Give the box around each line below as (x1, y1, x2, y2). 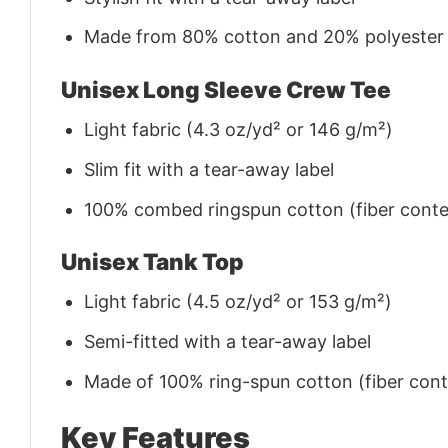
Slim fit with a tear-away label (84, 158, 335, 180)
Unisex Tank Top (61, 247, 244, 275)
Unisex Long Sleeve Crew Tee (61, 75, 391, 103)
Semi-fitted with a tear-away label (84, 330, 372, 352)
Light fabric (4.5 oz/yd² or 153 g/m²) (84, 291, 393, 313)
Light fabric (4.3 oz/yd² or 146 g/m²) (84, 118, 394, 140)
